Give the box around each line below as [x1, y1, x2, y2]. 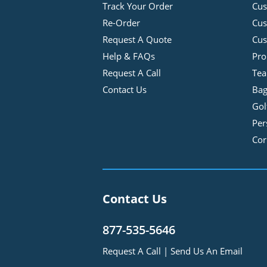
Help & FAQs [103, 50, 155, 62]
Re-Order [103, 17, 140, 29]
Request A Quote [103, 33, 172, 45]
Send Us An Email [170, 245, 243, 257]
